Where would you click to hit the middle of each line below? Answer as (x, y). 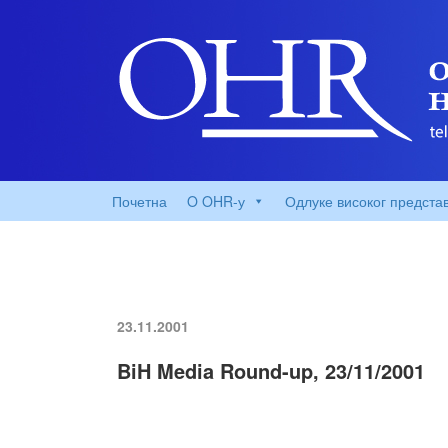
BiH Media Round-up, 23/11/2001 (271, 370)
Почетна (139, 201)
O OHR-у (216, 201)
